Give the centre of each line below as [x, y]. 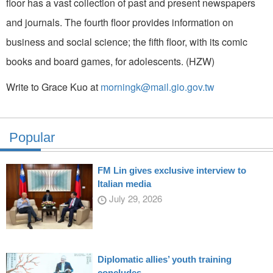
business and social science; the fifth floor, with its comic [127, 41]
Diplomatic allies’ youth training [164, 259]
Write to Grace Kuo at [53, 87]
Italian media [124, 183]
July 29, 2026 [134, 198]
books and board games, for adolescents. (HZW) [110, 61]
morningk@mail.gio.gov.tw [158, 87]
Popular [32, 137]
